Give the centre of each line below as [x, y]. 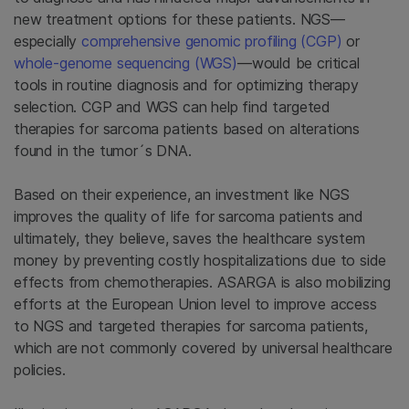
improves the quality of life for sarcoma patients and [189, 216]
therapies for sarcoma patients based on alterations [187, 128]
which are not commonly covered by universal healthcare [203, 347]
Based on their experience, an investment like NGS [182, 194]
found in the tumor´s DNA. [103, 150]
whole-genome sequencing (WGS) [126, 63]
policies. [40, 369]
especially [48, 41]
